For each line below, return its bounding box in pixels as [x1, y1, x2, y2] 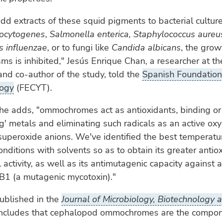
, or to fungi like [47, 42, 111, 54]
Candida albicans [111, 42, 181, 54]
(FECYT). [14, 82, 52, 94]
